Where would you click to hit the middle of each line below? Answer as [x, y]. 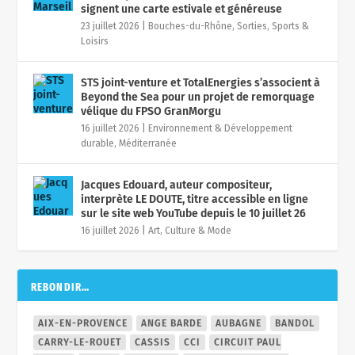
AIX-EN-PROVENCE [83, 323]
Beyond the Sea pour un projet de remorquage [198, 97]
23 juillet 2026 [111, 26]
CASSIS [153, 342]
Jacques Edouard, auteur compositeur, [177, 185]
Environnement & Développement [221, 128]
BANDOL [295, 323]
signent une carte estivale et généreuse [182, 9]
